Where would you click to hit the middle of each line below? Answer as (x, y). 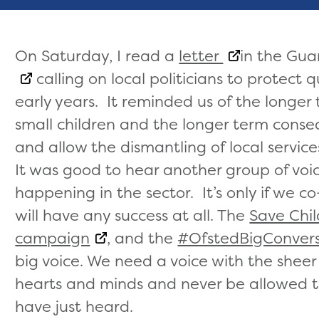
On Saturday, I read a (97, 55)
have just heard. (74, 306)
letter (201, 55)
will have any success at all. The (132, 215)
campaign (53, 237)
